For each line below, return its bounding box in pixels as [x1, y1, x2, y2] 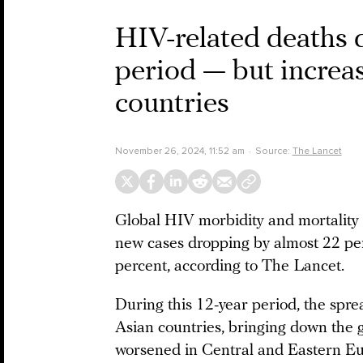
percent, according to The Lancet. [115, 258, 344, 275]
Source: [254, 145, 293, 156]
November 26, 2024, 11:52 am [115, 145, 245, 156]
